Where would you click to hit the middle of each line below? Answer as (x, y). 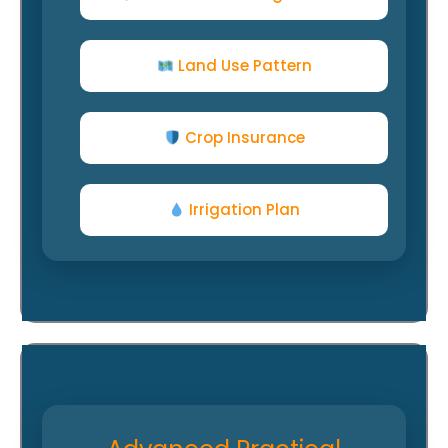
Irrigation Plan (243, 209)
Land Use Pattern (242, 65)
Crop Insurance (242, 137)
